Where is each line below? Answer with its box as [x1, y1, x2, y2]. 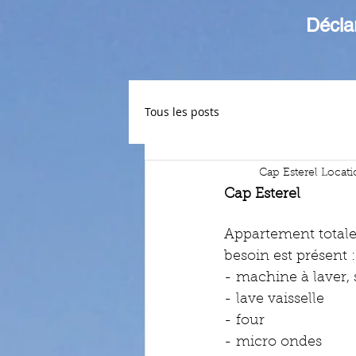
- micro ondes [224, 335, 326, 350]
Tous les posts [145, 104, 219, 119]
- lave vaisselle [224, 292, 328, 307]
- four [224, 314, 269, 328]
